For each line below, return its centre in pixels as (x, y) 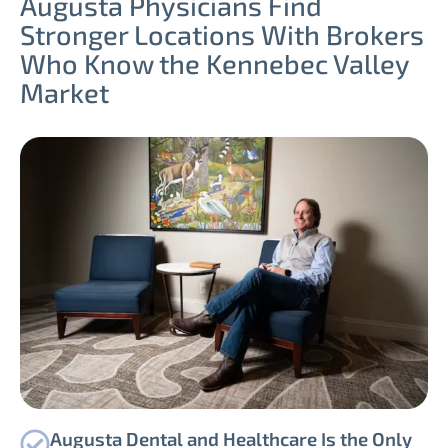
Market (64, 92)
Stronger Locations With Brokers (222, 34)
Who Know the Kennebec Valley (214, 63)
